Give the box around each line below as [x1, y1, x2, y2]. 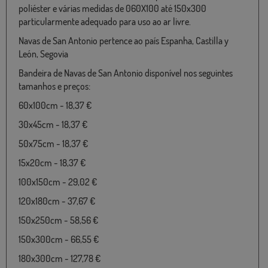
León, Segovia [19, 48, 68, 60]
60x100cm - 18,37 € [19, 99, 92, 112]
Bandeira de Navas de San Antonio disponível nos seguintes [19, 67, 233, 80]
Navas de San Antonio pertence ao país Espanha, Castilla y [19, 35, 229, 47]
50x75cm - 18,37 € [19, 138, 88, 150]
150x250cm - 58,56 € [19, 214, 98, 227]
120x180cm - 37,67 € [19, 195, 95, 208]
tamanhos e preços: [19, 80, 90, 93]
